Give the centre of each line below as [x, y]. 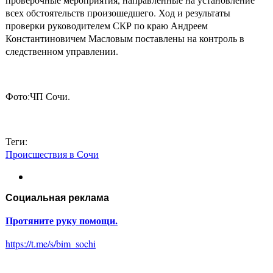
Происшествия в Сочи [52, 154]
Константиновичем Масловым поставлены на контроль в [125, 38]
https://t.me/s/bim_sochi [51, 244]
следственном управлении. [62, 51]
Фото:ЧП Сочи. [38, 96]
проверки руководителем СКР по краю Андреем [107, 26]
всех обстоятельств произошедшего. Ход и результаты [118, 13]
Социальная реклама [57, 198]
